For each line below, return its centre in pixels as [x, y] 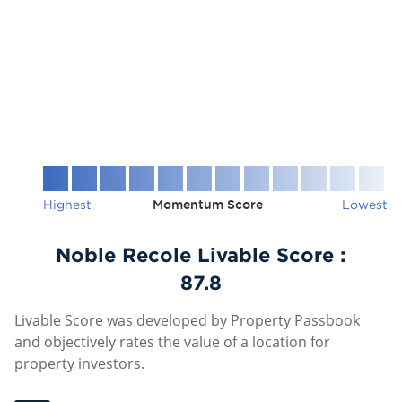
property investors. [79, 363]
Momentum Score [208, 205]
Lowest [365, 204]
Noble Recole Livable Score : [201, 254]
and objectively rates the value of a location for [172, 342]
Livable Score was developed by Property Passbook [187, 320]
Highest [67, 204]
